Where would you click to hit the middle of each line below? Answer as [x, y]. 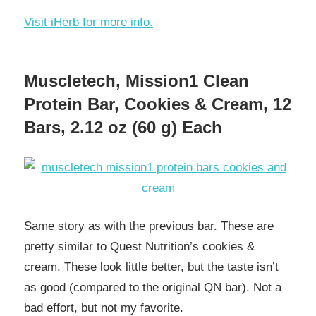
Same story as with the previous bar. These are [149, 226]
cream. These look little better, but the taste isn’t [151, 267]
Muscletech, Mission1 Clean [136, 81]
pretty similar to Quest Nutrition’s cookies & [139, 247]
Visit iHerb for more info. [89, 23]
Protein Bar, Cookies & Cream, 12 [158, 104]
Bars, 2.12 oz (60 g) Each [123, 128]
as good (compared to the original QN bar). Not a [153, 288]
